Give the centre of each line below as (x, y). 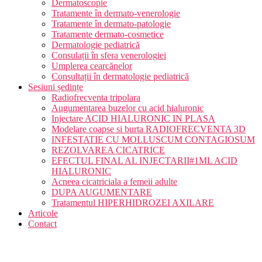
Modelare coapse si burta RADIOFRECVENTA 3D (149, 129)
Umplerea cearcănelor (92, 66)
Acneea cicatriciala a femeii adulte (114, 182)
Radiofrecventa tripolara (96, 97)
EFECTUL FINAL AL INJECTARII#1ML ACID (144, 161)
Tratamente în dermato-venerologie (116, 13)
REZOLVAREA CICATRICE (108, 150)
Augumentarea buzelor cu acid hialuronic (127, 108)
